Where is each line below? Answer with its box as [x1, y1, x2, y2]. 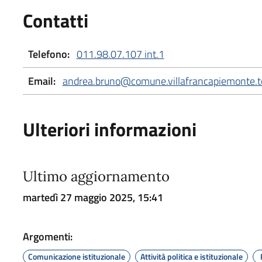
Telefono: [27, 46, 70, 62]
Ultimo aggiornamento [22, 167, 170, 185]
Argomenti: [22, 228, 73, 244]
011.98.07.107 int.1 [76, 46, 164, 62]
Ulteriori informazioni [22, 115, 196, 143]
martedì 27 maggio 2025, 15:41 [22, 189, 163, 205]
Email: [27, 73, 56, 89]
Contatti [22, 6, 88, 35]
